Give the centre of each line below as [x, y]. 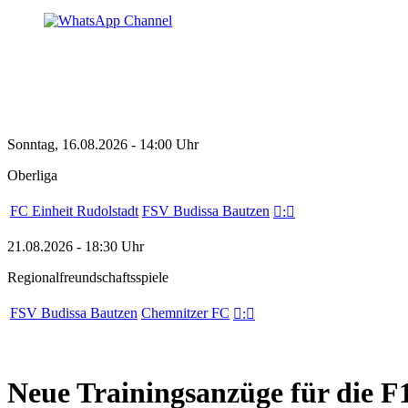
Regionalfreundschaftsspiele [88, 277]
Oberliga [32, 175]
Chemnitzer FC [185, 313]
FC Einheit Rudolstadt [74, 211]
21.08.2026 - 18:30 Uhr [76, 246]
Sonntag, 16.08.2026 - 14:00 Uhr [103, 144]
